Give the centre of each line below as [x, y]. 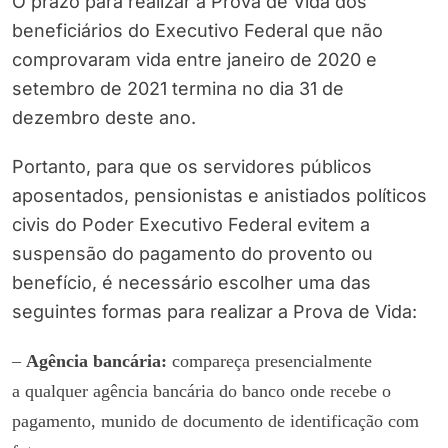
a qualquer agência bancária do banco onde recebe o [201, 391]
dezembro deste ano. [104, 118]
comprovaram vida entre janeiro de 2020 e [194, 60]
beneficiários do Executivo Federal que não [197, 31]
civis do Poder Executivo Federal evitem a [191, 225]
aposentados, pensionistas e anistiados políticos [219, 196]
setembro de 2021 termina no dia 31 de [178, 89]
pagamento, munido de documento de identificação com [215, 421]
